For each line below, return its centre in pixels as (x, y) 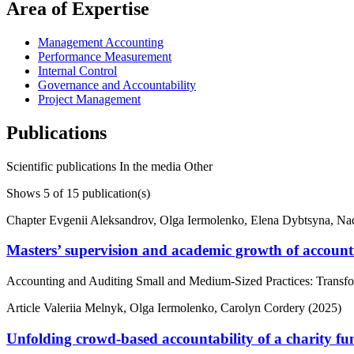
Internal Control (77, 70)
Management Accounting (101, 42)
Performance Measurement (105, 56)
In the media (152, 166)
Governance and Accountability (117, 85)
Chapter (28, 220)
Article (25, 308)
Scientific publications (63, 166)
